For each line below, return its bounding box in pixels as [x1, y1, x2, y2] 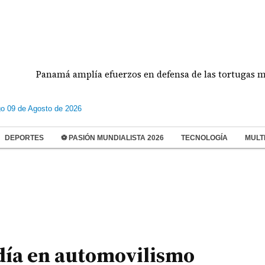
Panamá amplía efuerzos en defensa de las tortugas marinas [2, 68, 259, 80]
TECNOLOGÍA [181, 134, 228, 142]
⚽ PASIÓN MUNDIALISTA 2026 [61, 134, 164, 142]
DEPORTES [5, 134, 44, 142]
